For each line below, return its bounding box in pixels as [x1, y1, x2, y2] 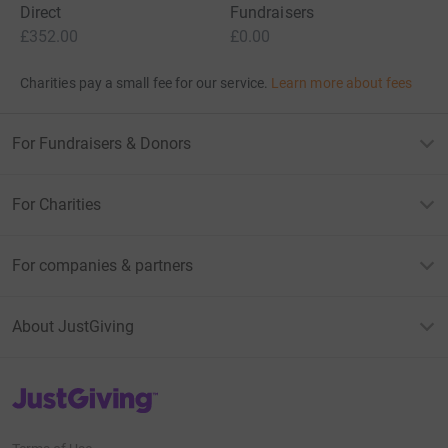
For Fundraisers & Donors [12, 133, 191, 153]
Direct [20, 2, 62, 22]
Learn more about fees [271, 74, 413, 91]
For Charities [12, 194, 101, 214]
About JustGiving [12, 316, 134, 336]
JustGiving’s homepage [11, 384, 156, 401]
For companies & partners [12, 255, 193, 275]
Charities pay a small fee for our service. [20, 74, 268, 91]
